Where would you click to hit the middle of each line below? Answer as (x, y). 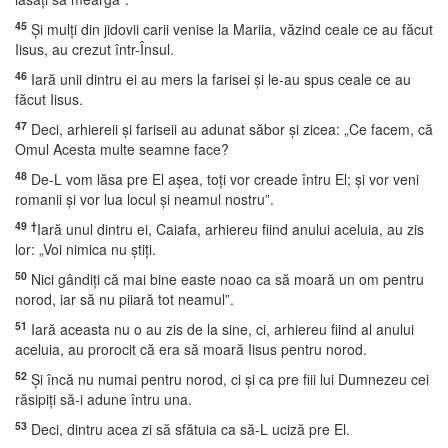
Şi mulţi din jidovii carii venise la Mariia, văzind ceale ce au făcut (230, 29)
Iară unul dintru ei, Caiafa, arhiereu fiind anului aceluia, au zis (230, 229)
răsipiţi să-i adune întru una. (103, 399)
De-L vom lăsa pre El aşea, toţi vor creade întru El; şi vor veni (223, 179)
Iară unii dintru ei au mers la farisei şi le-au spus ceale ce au (219, 79)
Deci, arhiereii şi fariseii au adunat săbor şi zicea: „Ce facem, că (230, 129)
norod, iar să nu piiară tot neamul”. (124, 299)
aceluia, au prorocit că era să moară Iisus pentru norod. (191, 349)
